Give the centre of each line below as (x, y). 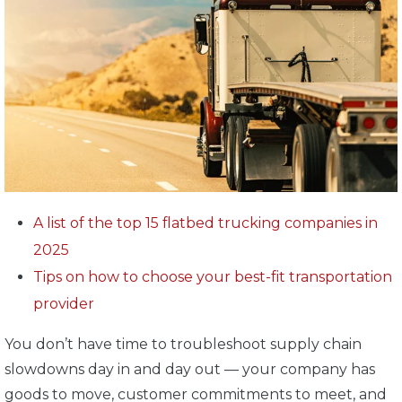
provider (64, 304)
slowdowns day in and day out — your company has (190, 370)
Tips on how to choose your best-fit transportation (213, 277)
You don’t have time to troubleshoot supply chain (183, 345)
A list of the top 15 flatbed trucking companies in (205, 223)
